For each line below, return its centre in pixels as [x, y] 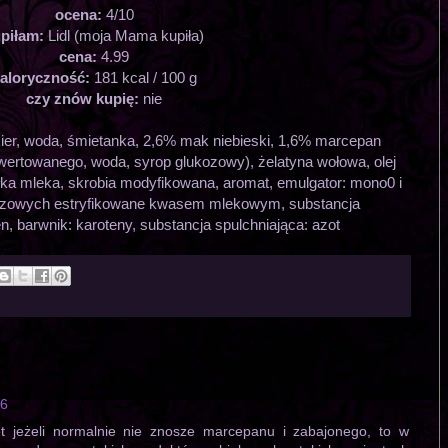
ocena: [80, 14]
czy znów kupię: [84, 98]
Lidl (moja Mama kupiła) [126, 35]
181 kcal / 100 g [145, 77]
